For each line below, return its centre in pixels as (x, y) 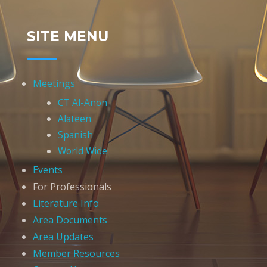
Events (48, 170)
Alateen (74, 118)
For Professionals (72, 187)
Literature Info (66, 204)
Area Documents (70, 220)
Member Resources (76, 254)
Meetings (54, 83)
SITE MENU (68, 36)
